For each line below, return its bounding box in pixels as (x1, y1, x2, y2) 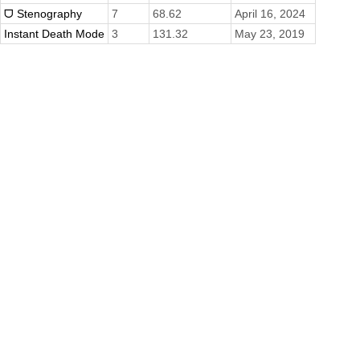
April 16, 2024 (235, 6, 305, 20)
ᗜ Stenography (4, 6, 82, 20)
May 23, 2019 (235, 27, 305, 40)
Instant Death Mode (4, 27, 104, 40)
